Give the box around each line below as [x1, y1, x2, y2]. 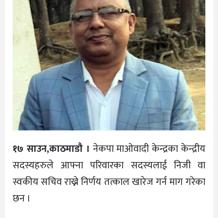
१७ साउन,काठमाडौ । [13, 140, 90, 157]
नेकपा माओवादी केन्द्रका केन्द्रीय [90, 140, 206, 157]
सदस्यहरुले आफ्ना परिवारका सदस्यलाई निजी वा [13, 157, 205, 174]
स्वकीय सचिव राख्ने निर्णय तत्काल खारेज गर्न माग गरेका [13, 173, 205, 190]
